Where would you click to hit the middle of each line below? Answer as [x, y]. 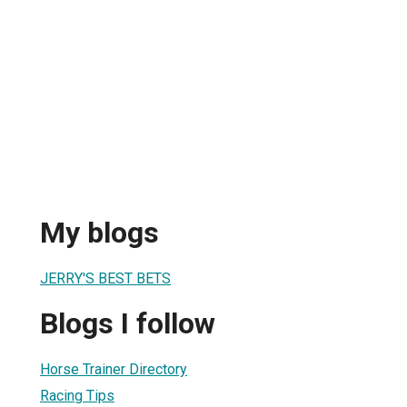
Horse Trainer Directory [114, 369]
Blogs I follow [128, 324]
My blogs [99, 233]
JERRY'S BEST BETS [105, 278]
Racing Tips [77, 395]
